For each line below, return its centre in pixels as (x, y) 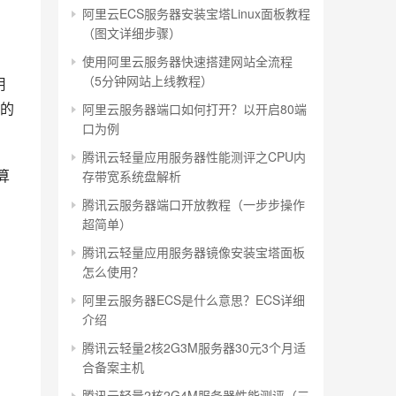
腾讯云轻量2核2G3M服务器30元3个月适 (194, 347)
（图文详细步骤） (132, 33)
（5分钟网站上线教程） (148, 80)
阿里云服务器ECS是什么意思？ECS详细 (194, 300)
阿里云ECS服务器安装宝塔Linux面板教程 (196, 13)
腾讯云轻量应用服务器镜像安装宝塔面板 (194, 252)
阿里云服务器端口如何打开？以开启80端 (194, 109)
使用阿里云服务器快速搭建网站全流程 (187, 61)
